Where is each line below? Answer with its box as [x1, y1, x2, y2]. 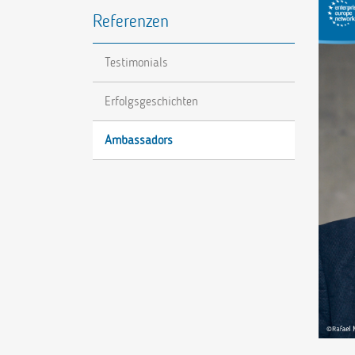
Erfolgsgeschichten [105, 94, 198, 109]
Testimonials [105, 55, 168, 70]
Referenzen [93, 11, 169, 32]
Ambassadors [105, 132, 173, 147]
